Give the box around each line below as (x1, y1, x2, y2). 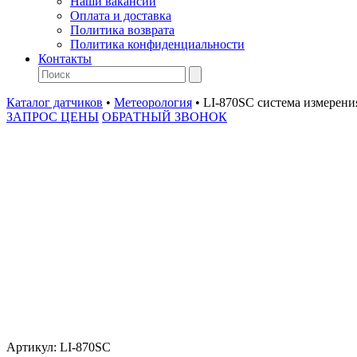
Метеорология (114, 96, 192, 109)
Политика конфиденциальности (70, 37, 245, 51)
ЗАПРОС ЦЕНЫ (6, 110, 99, 124)
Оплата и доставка (70, 9, 171, 22)
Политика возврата (70, 23, 175, 37)
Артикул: (6, 340, 60, 354)
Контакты (38, 52, 92, 65)
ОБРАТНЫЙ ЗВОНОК (102, 110, 227, 124)
